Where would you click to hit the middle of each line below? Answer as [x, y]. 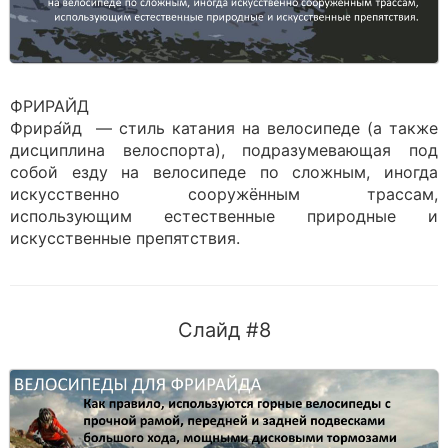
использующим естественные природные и [224, 216]
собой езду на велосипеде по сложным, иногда [224, 172]
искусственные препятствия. [125, 238]
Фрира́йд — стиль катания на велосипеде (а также [224, 128]
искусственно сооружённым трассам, [224, 194]
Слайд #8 [224, 330]
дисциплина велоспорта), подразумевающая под [224, 150]
